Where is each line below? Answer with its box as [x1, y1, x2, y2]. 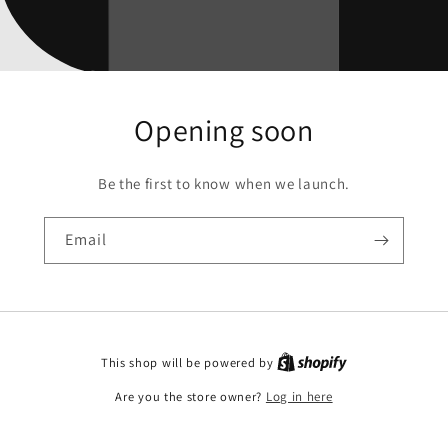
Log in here [265, 388, 333, 405]
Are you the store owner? [115, 388, 266, 405]
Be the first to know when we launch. [97, 173, 351, 193]
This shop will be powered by [100, 354, 278, 371]
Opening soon [134, 109, 314, 150]
